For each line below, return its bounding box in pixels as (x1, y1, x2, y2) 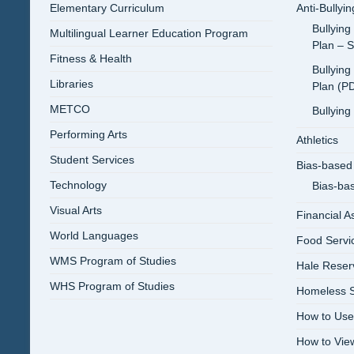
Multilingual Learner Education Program (50, 27, 248, 40)
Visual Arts (50, 204, 102, 217)
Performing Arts (50, 128, 127, 141)
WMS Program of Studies (50, 254, 176, 267)
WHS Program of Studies (50, 280, 175, 292)
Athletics (296, 134, 338, 146)
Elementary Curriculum (50, 2, 164, 14)
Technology (50, 179, 107, 191)
